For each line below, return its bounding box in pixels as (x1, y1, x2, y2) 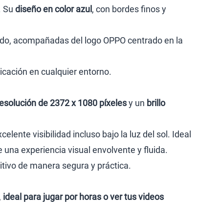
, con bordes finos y (92, 4, 166, 14)
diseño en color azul (15, 4, 92, 14)
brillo (147, 98, 165, 108)
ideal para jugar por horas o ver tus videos (3, 192, 164, 202)
